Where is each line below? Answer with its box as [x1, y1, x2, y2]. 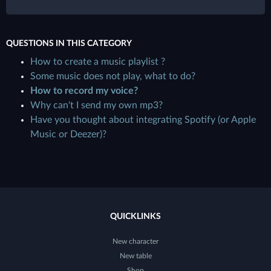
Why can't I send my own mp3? [30, 100, 163, 110]
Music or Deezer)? [30, 129, 106, 139]
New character [113, 238, 158, 245]
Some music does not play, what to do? [30, 71, 195, 81]
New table [119, 252, 152, 260]
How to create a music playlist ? [30, 57, 165, 67]
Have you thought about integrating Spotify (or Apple [30, 115, 256, 125]
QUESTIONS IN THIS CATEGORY [6, 39, 132, 48]
